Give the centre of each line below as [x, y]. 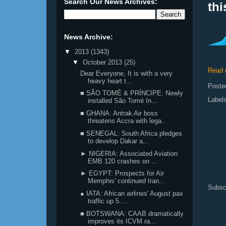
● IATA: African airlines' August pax [132, 193]
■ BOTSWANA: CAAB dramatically [132, 213]
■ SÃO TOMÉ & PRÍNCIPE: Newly [132, 93]
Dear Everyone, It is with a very [127, 73]
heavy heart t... [110, 81]
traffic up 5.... [108, 201]
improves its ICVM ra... [122, 221]
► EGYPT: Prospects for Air [122, 174]
